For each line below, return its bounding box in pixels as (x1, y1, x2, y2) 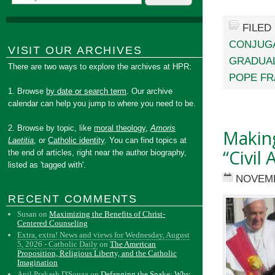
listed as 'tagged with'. (8, 160, 87, 169)
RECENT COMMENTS (8, 193, 137, 205)
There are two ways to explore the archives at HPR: (8, 62, 192, 71)
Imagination (17, 258, 58, 267)
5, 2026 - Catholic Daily (17, 239, 98, 249)
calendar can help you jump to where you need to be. (8, 99, 196, 108)
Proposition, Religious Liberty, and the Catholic (17, 249, 177, 258)
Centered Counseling (17, 219, 88, 228)
